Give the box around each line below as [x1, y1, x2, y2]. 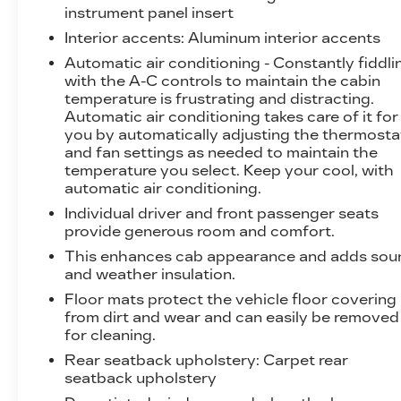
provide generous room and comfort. [64, 222, 336, 240]
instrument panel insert [64, 4, 235, 21]
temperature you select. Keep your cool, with [64, 161, 395, 179]
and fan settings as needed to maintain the [64, 143, 379, 161]
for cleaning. [64, 326, 157, 344]
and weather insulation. [64, 265, 236, 283]
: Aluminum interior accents [181, 29, 381, 47]
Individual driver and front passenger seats [64, 204, 380, 222]
